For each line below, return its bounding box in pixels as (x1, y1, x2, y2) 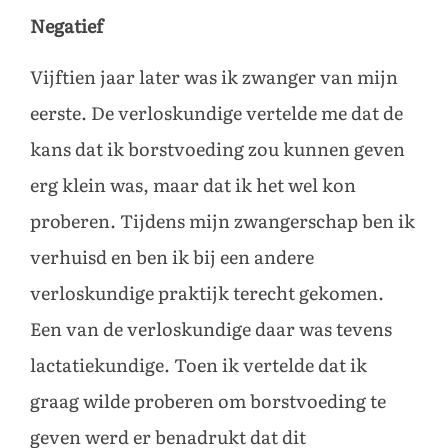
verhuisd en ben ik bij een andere (30, 246, 314, 269)
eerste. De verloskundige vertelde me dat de (30, 102, 403, 125)
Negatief (30, 16, 103, 39)
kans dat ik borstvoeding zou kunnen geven (30, 138, 405, 161)
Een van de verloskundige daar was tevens (30, 318, 392, 341)
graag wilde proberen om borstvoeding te (30, 390, 386, 413)
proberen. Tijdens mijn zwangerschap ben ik (30, 210, 415, 233)
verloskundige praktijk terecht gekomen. (30, 282, 384, 305)
